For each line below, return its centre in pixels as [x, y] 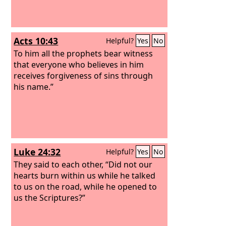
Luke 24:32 [37, 152]
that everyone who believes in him [79, 64]
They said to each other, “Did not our [83, 164]
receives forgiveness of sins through [83, 75]
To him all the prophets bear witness [83, 53]
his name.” [34, 87]
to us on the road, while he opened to [86, 186]
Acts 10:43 [36, 41]
